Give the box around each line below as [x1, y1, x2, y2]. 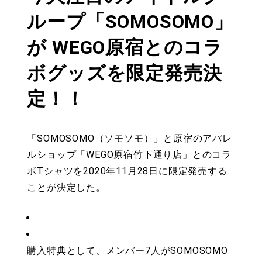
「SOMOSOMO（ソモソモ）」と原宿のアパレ [27, 133, 232, 144]
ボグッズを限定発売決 [27, 62, 222, 85]
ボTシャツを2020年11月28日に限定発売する [27, 166, 227, 177]
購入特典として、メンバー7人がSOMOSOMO [27, 245, 228, 257]
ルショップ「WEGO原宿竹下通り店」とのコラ [27, 149, 232, 161]
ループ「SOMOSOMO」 [27, 11, 233, 33]
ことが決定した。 [27, 182, 106, 194]
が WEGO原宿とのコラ [27, 36, 223, 59]
